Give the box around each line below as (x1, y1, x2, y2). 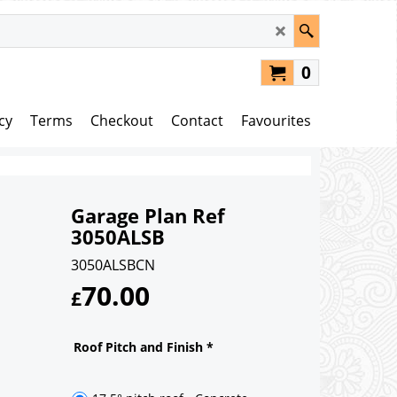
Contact (171, 111, 223, 130)
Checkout (90, 111, 153, 130)
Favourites (241, 111, 311, 130)
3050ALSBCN (71, 254, 155, 275)
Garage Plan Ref (71, 201, 225, 230)
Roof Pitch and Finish (74, 338, 206, 355)
